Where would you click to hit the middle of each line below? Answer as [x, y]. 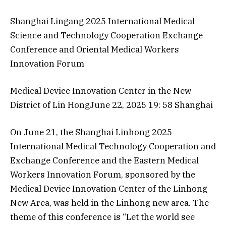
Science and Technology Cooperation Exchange [106, 36]
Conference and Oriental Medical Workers [95, 50]
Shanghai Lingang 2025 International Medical [102, 21]
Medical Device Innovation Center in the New [101, 91]
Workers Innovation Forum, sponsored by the [103, 175]
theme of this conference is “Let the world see [102, 217]
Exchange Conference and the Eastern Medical [104, 161]
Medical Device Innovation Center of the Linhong [109, 189]
